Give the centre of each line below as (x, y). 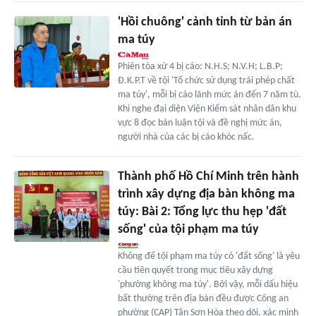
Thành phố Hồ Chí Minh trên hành (208, 177)
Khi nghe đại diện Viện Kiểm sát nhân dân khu (207, 109)
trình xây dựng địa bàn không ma (206, 195)
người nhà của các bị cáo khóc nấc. (186, 138)
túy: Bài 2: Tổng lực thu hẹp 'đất (202, 212)
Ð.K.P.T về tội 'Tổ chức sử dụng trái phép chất (206, 81)
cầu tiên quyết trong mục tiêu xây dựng (195, 271)
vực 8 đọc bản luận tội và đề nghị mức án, (200, 123)
